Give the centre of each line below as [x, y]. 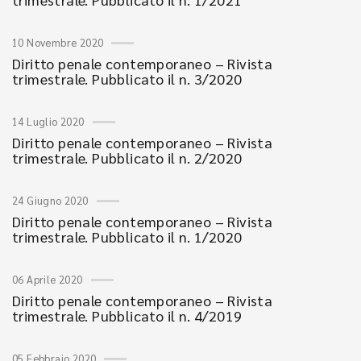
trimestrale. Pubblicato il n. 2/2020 [127, 158]
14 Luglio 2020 [48, 121]
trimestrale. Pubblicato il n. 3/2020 [127, 79]
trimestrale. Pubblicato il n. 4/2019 [127, 315]
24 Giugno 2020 [50, 200]
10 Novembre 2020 [58, 42]
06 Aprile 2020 [48, 279]
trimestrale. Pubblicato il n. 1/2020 [127, 237]
